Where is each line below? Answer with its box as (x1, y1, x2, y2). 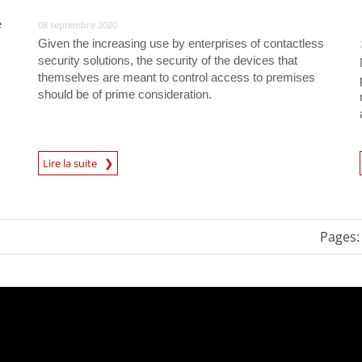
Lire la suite (42, 155, 104, 170)
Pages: (320, 227, 360, 246)
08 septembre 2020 (37, 18, 117, 31)
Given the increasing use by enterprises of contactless (37, 36, 324, 50)
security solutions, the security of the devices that (37, 53, 297, 67)
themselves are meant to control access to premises (37, 69, 315, 84)
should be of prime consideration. (37, 86, 212, 101)
